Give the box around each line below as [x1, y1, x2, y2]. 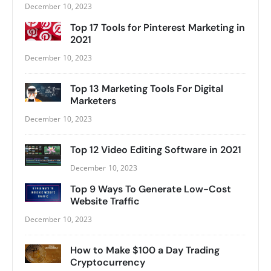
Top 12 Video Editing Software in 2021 [70, 143, 241, 156]
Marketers [70, 94, 116, 107]
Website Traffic [70, 194, 140, 207]
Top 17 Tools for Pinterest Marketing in [70, 21, 245, 34]
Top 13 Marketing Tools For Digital [70, 82, 223, 95]
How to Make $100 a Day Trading [70, 243, 220, 256]
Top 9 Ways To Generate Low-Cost [70, 182, 231, 195]
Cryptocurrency [70, 255, 145, 269]
